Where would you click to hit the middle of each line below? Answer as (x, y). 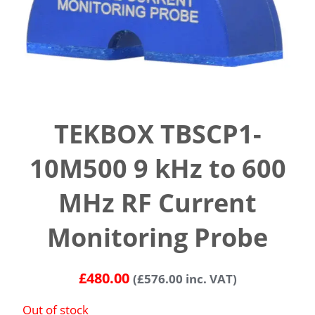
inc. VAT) (210, 279)
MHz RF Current (157, 203)
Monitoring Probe (157, 238)
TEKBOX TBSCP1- (157, 134)
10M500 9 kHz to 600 (157, 169)
